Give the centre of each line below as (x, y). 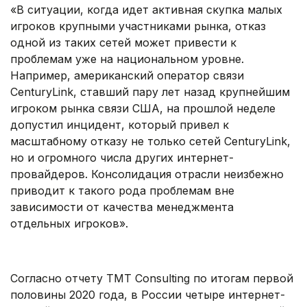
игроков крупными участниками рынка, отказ (138, 26)
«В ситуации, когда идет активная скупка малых (146, 10)
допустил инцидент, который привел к (120, 125)
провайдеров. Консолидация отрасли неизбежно (147, 174)
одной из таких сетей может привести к (123, 43)
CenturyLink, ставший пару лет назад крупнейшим (150, 92)
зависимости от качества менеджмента (122, 207)
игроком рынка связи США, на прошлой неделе (143, 109)
